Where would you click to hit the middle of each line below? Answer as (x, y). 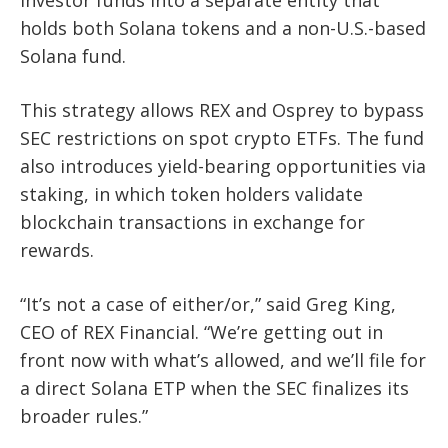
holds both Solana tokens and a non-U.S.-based (223, 28)
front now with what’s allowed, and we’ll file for (223, 360)
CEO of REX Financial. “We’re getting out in (201, 332)
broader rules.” (84, 416)
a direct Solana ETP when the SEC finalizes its (214, 388)
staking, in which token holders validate (191, 194)
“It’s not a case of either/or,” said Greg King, (208, 304)
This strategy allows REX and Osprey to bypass (222, 110)
